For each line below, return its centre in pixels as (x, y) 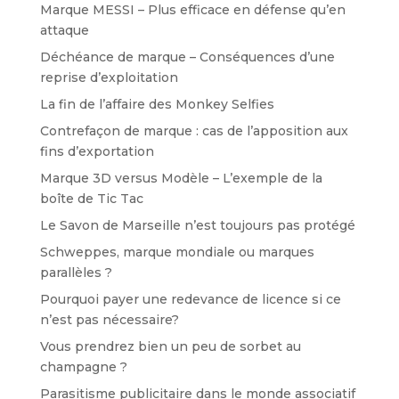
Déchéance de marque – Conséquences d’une (187, 57)
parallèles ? (76, 272)
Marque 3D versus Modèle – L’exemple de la (181, 178)
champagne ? (83, 366)
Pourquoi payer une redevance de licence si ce (190, 299)
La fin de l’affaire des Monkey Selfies (157, 104)
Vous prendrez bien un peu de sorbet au (170, 346)
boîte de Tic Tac (91, 198)
